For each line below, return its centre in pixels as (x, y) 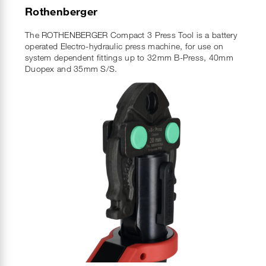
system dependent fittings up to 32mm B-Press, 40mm (129, 57)
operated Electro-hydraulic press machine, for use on (124, 46)
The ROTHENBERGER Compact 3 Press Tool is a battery (131, 34)
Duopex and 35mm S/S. (71, 68)
